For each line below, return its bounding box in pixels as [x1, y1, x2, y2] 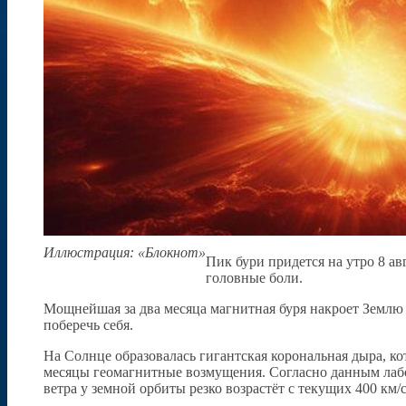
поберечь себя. [43, 317, 133, 333]
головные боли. [206, 270, 303, 286]
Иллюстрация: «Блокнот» [43, 245, 206, 261]
